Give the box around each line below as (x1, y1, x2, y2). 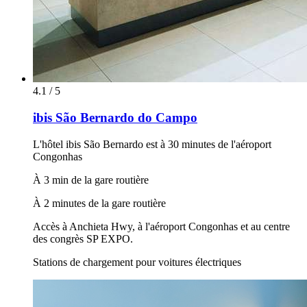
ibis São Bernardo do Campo (33, 110, 197, 125)
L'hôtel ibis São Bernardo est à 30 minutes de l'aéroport (33, 138, 271, 150)
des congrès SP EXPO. (33, 232, 133, 245)
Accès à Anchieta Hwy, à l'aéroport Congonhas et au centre (33, 220, 290, 232)
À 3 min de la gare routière (33, 173, 149, 186)
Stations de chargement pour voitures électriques (33, 256, 241, 268)
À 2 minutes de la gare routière (33, 197, 166, 209)
